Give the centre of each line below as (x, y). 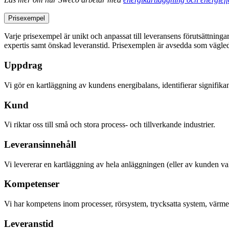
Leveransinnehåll (40, 144)
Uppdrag (23, 65)
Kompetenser (32, 184)
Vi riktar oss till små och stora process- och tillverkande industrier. (110, 125)
